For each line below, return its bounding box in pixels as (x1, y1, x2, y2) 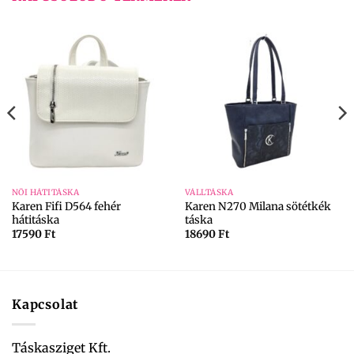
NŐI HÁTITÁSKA (11, 187, 80, 198)
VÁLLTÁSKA (184, 187, 234, 198)
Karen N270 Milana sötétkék (184, 200, 331, 214)
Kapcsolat (12, 296, 79, 313)
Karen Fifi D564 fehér (11, 200, 121, 214)
